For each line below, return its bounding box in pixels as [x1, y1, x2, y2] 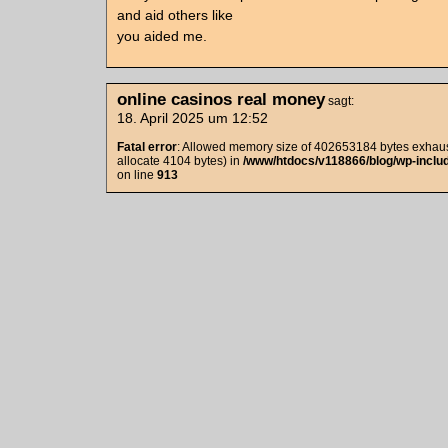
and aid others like [117, 7, 233, 23]
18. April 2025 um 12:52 [117, 110, 268, 126]
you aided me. [117, 28, 207, 44]
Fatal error [117, 140, 177, 154]
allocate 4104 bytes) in [117, 154, 243, 168]
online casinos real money [117, 89, 325, 109]
